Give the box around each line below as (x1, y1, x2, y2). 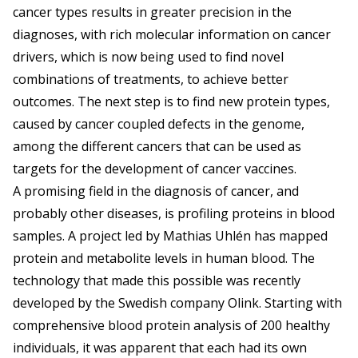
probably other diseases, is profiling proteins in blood (13, 205, 335, 223)
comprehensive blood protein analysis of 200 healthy (13, 316, 330, 335)
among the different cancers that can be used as (13, 137, 301, 156)
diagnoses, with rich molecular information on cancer (13, 26, 331, 44)
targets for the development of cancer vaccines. (13, 160, 296, 178)
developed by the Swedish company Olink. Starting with (13, 294, 342, 312)
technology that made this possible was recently (13, 272, 300, 290)
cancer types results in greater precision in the (13, 3, 292, 22)
